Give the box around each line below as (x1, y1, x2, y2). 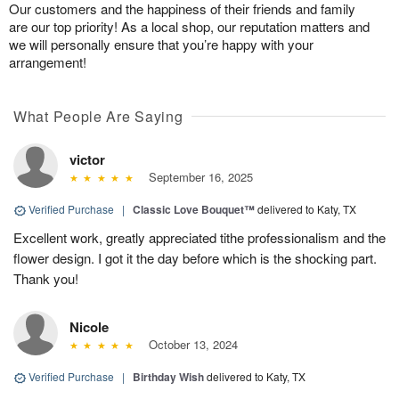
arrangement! (9, 53, 86, 72)
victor (69, 150, 105, 170)
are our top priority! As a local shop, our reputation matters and (9, 17, 370, 37)
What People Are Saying (13, 106, 183, 127)
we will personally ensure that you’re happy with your (9, 35, 313, 54)
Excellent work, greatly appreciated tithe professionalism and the (13, 228, 386, 248)
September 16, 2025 (141, 168, 253, 186)
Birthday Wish (133, 369, 204, 386)
